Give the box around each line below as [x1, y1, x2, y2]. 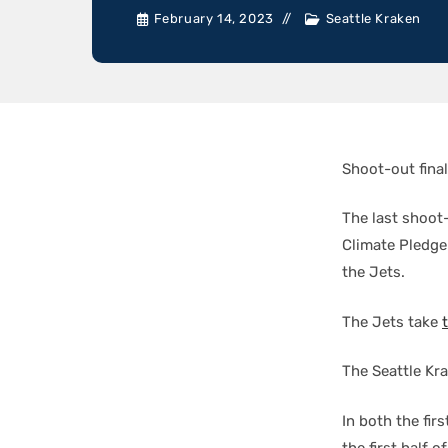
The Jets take [342, 312, 442, 331]
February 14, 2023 [153, 11, 274, 26]
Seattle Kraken [325, 11, 422, 26]
